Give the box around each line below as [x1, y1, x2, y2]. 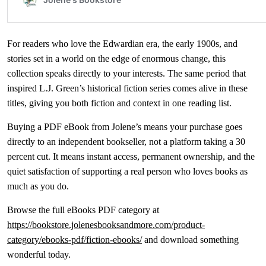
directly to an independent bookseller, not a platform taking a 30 [7, 137, 245, 147]
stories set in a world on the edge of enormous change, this [7, 53, 226, 64]
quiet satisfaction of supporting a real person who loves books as [7, 166, 248, 176]
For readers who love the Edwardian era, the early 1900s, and [7, 39, 237, 49]
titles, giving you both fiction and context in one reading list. [7, 98, 232, 108]
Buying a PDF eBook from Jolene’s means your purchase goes [7, 122, 242, 132]
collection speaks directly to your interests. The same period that [7, 68, 246, 78]
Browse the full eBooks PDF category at [7, 205, 159, 215]
